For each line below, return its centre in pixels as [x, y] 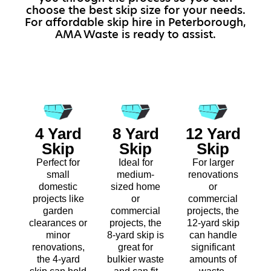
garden [58, 211]
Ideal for [135, 163]
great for [135, 247]
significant [213, 247]
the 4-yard [58, 260]
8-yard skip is [135, 235]
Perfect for [58, 163]
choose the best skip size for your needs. [135, 10]
